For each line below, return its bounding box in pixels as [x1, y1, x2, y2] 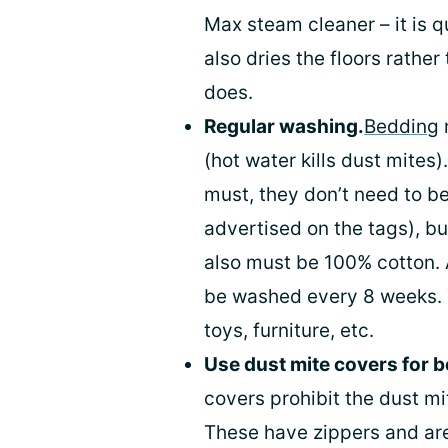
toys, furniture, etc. [204, 319, 374, 343]
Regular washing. [204, 115, 364, 139]
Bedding [364, 115, 439, 139]
